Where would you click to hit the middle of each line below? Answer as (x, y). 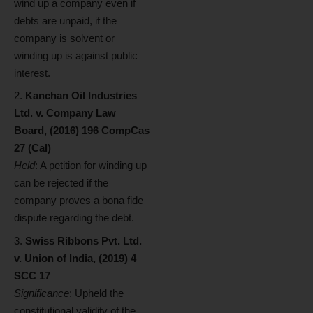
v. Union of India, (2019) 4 (75, 258)
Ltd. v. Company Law (65, 113)
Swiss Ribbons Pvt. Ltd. (83, 240)
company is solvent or (64, 38)
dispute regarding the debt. (74, 218)
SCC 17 (32, 275)
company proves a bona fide (79, 200)
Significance (42, 293)
